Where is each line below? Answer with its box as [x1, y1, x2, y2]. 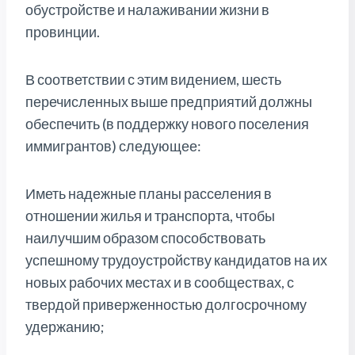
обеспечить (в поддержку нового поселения [25, 115, 309, 133]
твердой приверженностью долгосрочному [25, 296, 307, 314]
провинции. [25, 23, 100, 41]
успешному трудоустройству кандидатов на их [25, 251, 327, 269]
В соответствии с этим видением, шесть [25, 71, 281, 89]
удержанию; [25, 318, 105, 336]
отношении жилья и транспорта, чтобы [25, 207, 275, 225]
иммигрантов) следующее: [25, 137, 201, 155]
